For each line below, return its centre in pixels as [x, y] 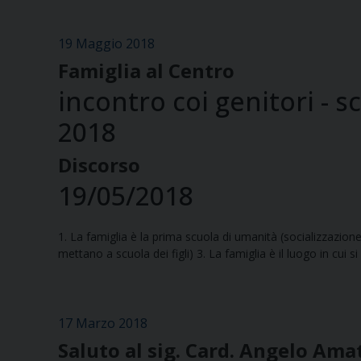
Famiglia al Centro [146, 71]
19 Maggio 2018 [106, 44]
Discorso [99, 165]
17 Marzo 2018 [103, 324]
